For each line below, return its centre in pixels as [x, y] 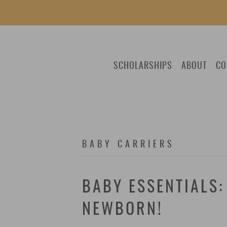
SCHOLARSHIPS [143, 66]
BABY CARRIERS [128, 145]
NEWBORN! [123, 210]
